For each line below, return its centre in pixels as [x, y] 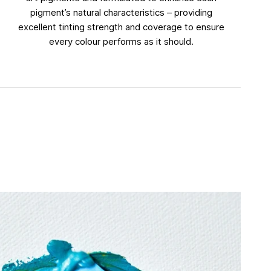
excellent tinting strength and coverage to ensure [122, 27]
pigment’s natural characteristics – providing [122, 12]
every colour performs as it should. [122, 41]
